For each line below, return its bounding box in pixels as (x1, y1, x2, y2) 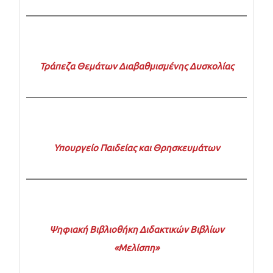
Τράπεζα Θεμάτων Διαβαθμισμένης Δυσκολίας (39, 61, 234, 72)
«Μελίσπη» (114, 243, 159, 253)
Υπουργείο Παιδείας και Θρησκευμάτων (53, 143, 220, 154)
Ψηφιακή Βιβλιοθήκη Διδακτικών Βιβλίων (49, 224, 224, 235)
